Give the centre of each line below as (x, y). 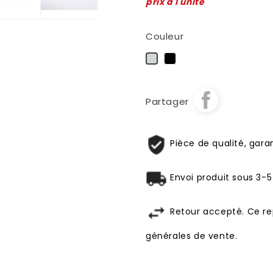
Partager (167, 101)
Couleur (165, 36)
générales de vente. (191, 236)
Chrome (175, 60)
